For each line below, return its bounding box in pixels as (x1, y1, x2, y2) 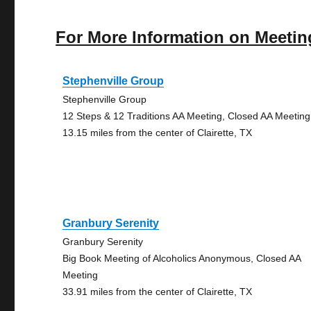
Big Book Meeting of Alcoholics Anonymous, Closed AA (62, 253, 301, 264)
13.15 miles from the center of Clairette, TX (62, 127, 253, 138)
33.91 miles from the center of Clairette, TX (62, 286, 253, 297)
